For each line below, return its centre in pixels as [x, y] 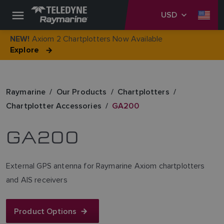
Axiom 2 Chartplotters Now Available [96, 39]
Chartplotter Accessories [54, 106]
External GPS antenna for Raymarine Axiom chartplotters [105, 166]
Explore [25, 50]
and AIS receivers [37, 180]
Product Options [45, 211]
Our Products [81, 92]
